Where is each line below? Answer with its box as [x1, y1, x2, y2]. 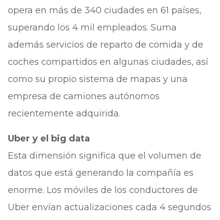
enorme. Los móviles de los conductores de [7, 185, 198, 195]
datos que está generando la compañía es [7, 167, 193, 178]
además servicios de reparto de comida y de [7, 39, 203, 50]
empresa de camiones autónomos [7, 91, 160, 102]
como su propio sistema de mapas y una [7, 74, 188, 84]
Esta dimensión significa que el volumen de [7, 150, 201, 161]
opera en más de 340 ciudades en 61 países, [7, 5, 201, 16]
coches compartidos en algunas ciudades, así [7, 56, 208, 67]
